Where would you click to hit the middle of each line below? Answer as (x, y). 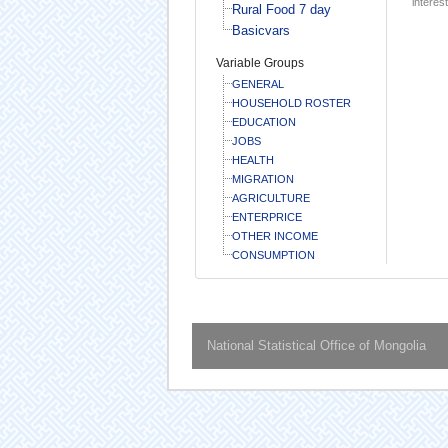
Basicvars (260, 30)
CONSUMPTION (273, 254)
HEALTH (252, 159)
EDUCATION (263, 121)
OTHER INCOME (274, 235)
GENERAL (257, 83)
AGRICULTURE (270, 197)
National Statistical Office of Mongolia (316, 345)
